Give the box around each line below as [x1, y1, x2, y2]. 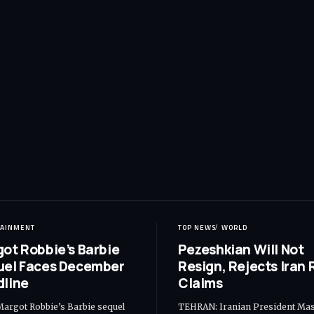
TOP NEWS [178, 221, 216, 233]
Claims [178, 273, 223, 292]
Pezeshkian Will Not [178, 240, 304, 259]
